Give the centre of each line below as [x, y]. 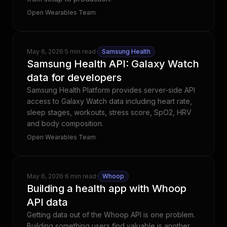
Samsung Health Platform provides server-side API [111, 90]
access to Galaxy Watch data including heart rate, [109, 101]
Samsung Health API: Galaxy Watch [113, 64]
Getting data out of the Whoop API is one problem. [111, 215]
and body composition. [65, 123]
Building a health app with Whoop [107, 188]
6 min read [81, 176]
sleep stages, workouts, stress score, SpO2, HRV [109, 112]
